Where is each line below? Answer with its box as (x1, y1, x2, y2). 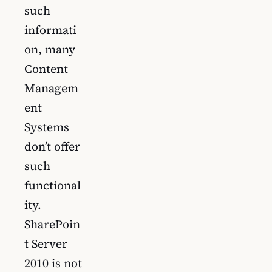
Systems (24, 118, 69, 135)
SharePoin (24, 216, 80, 232)
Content (24, 60, 68, 76)
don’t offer (24, 138, 80, 154)
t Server (24, 235, 67, 251)
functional (24, 177, 81, 193)
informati (24, 21, 76, 38)
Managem (24, 80, 78, 96)
